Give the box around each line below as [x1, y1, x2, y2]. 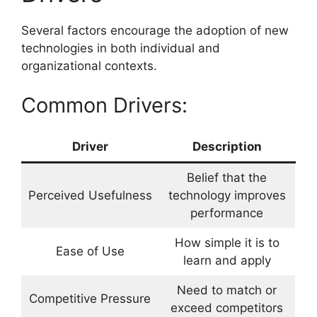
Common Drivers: [21, 92, 188, 117]
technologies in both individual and [21, 41, 220, 56]
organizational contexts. [21, 59, 157, 74]
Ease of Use [55, 243, 125, 258]
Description [192, 139, 262, 154]
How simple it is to [174, 235, 279, 250]
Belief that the [187, 170, 267, 185]
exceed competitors [171, 300, 283, 315]
